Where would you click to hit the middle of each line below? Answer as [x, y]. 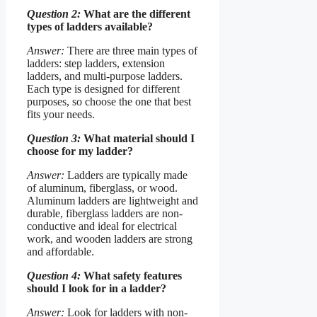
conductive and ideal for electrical [102, 226]
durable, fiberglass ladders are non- [105, 213]
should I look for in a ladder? [97, 288]
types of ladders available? [90, 26]
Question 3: [54, 138]
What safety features [131, 275]
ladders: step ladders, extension [96, 63]
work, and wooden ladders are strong [110, 238]
